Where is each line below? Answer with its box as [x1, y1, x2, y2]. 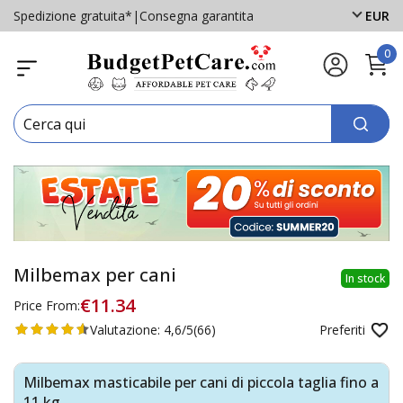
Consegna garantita [139, 6, 254, 24]
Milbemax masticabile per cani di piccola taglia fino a [23, 372, 379, 392]
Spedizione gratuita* [13, 6, 132, 24]
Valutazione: [90, 320, 164, 338]
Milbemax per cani [13, 262, 176, 287]
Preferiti [319, 320, 365, 338]
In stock [345, 270, 385, 286]
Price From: [13, 296, 80, 314]
